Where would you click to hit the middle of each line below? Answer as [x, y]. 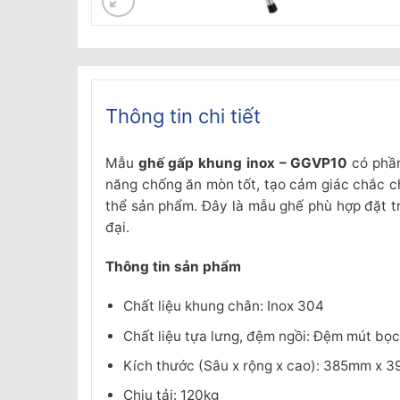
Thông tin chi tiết [183, 117]
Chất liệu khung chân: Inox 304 [223, 306]
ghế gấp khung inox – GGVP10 [243, 163]
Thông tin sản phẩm [173, 267]
